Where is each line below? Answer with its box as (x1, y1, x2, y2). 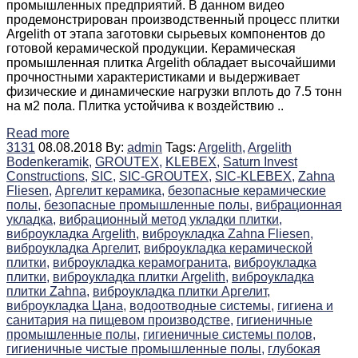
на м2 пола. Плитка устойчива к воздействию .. (6, 99, 284, 113)
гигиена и (277, 299, 333, 313)
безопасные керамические (168, 184, 326, 198)
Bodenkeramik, (6, 155, 92, 169)
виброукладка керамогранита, (53, 256, 231, 270)
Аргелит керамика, (55, 184, 165, 198)
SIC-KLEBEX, (215, 169, 295, 184)
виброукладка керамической (144, 241, 312, 256)
